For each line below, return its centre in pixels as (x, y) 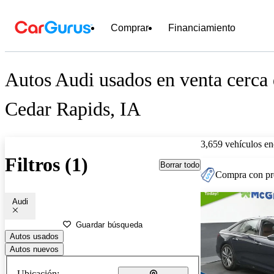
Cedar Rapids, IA (73, 109)
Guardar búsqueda (109, 224)
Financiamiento (202, 28)
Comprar (130, 28)
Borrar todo (180, 165)
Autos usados (34, 236)
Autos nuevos (34, 249)
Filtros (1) (46, 165)
